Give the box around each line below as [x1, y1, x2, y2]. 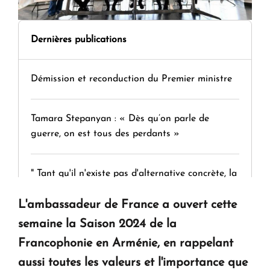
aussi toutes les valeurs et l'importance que [18, 256, 248, 269]
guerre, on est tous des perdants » [31, 128, 180, 139]
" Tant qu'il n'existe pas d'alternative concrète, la [31, 168, 237, 178]
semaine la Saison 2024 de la [18, 218, 177, 230]
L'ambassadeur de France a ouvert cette [18, 198, 237, 211]
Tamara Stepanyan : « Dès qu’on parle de [31, 113, 209, 124]
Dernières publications [31, 34, 127, 45]
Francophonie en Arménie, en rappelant [18, 237, 233, 250]
